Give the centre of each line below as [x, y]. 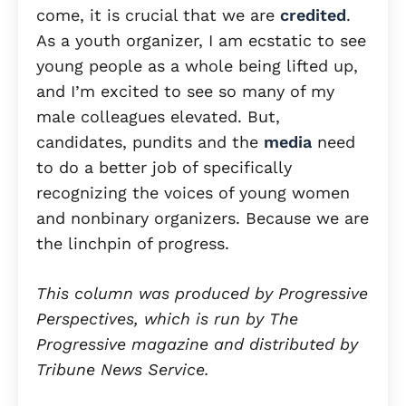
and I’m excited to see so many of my [185, 92]
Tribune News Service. [123, 370]
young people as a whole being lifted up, [197, 66]
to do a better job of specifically [164, 168]
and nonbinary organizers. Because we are [203, 218]
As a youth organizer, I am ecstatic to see [201, 41]
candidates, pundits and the [150, 142]
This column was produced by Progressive [202, 294]
